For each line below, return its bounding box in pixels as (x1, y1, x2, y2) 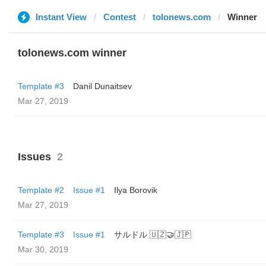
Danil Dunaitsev (73, 81, 132, 91)
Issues (18, 151, 51, 163)
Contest (103, 12, 136, 22)
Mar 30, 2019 (18, 245, 68, 254)
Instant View (36, 12, 87, 22)
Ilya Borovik (114, 185, 157, 195)
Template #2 (18, 185, 64, 195)
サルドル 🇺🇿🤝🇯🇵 (114, 230, 191, 239)
